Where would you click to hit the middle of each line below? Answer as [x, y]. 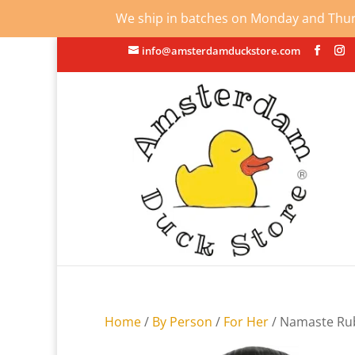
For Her [246, 321]
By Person [182, 321]
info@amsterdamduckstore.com [221, 50]
